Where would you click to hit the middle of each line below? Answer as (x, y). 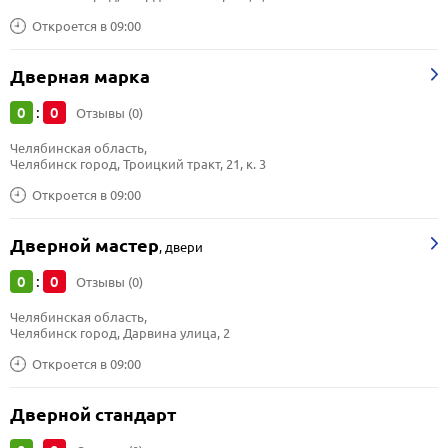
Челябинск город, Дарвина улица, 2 (120, 333)
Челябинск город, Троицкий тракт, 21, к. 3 (138, 164)
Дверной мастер (84, 245)
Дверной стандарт (93, 414)
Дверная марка (80, 76)
